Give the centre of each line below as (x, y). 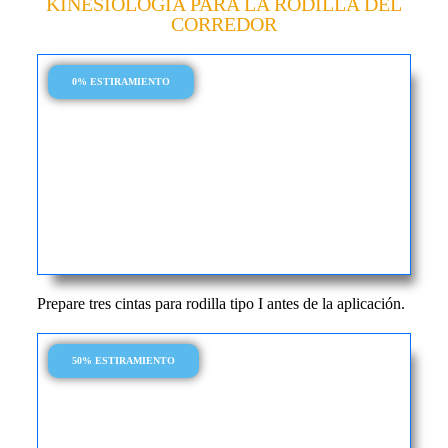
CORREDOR (223, 24)
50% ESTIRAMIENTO (123, 360)
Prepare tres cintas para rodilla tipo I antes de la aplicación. (220, 303)
